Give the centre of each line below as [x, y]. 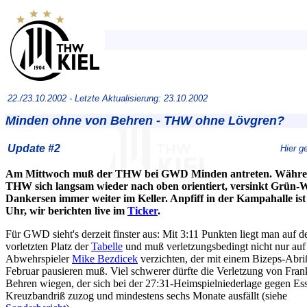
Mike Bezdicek [105, 259]
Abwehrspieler [39, 259]
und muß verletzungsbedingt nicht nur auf [214, 246]
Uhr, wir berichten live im [66, 211]
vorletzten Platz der [48, 246]
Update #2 [34, 148]
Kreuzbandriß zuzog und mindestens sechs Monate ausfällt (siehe [146, 296]
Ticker [143, 211]
